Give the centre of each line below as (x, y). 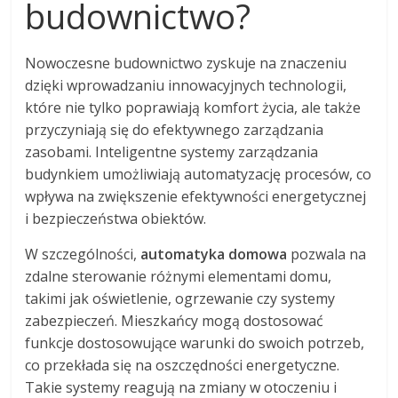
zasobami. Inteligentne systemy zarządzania (172, 151)
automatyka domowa (214, 254)
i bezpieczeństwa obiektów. (116, 218)
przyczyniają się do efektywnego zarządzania (175, 129)
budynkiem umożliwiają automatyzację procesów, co (199, 174)
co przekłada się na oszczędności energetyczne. (183, 365)
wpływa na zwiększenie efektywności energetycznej (196, 196)
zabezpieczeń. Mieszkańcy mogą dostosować (175, 320)
